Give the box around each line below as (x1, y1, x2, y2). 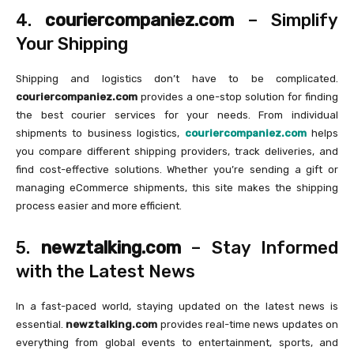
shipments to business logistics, (16, 127, 185, 140)
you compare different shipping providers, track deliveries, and (16, 145, 338, 158)
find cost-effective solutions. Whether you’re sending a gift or (16, 164, 338, 176)
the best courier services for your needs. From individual (16, 109, 338, 122)
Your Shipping (16, 33, 128, 55)
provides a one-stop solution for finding (137, 91, 338, 104)
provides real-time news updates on (157, 318, 339, 331)
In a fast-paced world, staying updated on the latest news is (16, 300, 338, 313)
